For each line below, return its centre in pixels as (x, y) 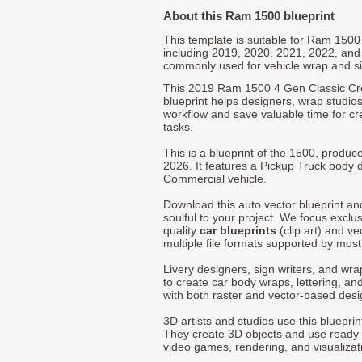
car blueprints (238, 230)
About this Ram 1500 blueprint (249, 15)
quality (181, 230)
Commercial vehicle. (215, 178)
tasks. (178, 126)
